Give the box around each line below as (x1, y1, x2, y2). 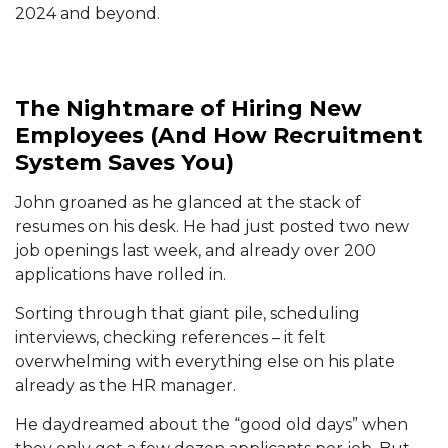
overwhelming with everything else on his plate (15, 352, 395, 372)
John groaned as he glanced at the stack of (15, 193, 361, 213)
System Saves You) (15, 149, 234, 177)
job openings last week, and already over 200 (15, 241, 376, 261)
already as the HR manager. (15, 376, 236, 396)
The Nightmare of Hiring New (15, 95, 362, 123)
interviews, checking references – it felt (15, 328, 326, 348)
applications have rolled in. (15, 265, 226, 285)
